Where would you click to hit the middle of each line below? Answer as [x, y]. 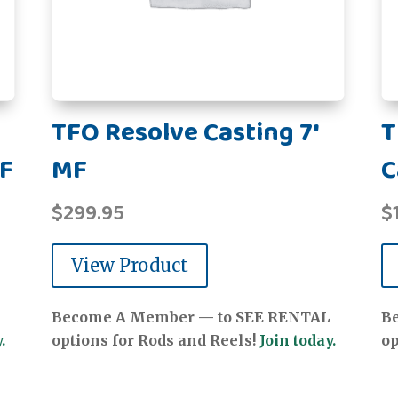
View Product [129, 266]
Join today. [297, 341]
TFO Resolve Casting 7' [184, 134]
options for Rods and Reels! [155, 341]
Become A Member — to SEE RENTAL [190, 318]
